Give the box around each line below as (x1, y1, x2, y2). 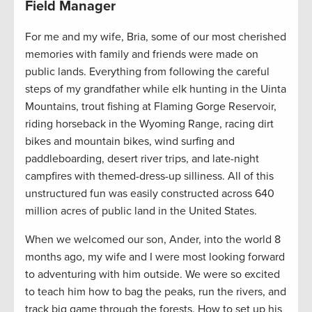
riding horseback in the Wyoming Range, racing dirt (25, 117, 274, 132)
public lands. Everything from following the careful (25, 65, 270, 79)
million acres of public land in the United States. (25, 204, 257, 219)
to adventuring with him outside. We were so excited (25, 267, 280, 282)
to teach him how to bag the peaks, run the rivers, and (25, 285, 286, 299)
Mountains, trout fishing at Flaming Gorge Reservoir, (25, 100, 276, 114)
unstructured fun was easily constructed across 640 (25, 187, 274, 201)
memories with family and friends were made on (25, 47, 258, 62)
